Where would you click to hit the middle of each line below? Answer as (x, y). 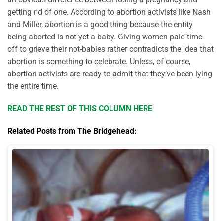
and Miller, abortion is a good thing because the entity (100, 24)
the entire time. (33, 86)
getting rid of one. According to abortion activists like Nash (109, 12)
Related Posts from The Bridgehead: (72, 131)
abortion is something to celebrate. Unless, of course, (99, 61)
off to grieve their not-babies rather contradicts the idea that (110, 49)
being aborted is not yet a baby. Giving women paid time (105, 37)
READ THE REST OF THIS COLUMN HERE (80, 109)
